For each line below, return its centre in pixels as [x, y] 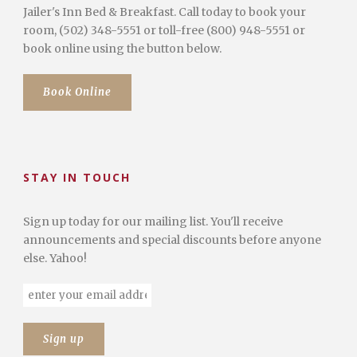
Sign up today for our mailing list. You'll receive [153, 221]
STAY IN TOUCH [77, 177]
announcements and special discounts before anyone [172, 239]
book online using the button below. [122, 48]
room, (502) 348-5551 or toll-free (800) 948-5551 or [164, 30]
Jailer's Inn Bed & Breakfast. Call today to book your [165, 12]
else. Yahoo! [55, 258]
